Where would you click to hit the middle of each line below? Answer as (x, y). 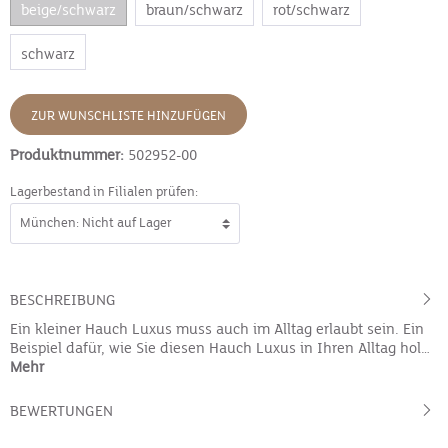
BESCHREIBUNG (63, 300)
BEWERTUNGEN (61, 411)
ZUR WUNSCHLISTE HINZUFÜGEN (128, 115)
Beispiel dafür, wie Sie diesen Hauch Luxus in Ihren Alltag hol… (220, 347)
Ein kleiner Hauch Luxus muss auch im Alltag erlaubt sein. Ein (217, 328)
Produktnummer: (69, 154)
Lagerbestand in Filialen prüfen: (104, 191)
